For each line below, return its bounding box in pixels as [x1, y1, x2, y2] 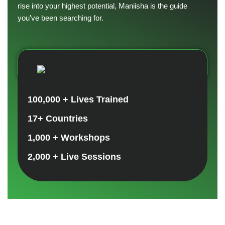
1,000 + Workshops [28, 133, 110, 143]
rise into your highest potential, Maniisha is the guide [18, 2, 187, 11]
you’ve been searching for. [18, 14, 103, 23]
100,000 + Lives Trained [28, 94, 129, 105]
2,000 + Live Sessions [28, 152, 121, 162]
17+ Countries [28, 114, 88, 124]
